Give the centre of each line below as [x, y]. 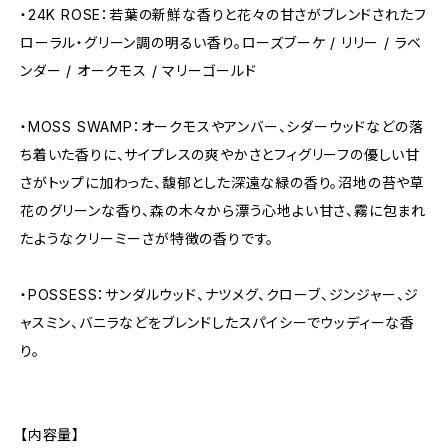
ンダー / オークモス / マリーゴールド [138, 70]
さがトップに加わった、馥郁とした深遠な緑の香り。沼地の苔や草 [222, 182]
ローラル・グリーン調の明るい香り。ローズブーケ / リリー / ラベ [221, 42]
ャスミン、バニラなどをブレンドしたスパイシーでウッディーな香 [217, 322]
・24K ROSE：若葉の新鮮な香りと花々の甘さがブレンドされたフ [223, 14]
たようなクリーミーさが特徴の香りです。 [147, 238]
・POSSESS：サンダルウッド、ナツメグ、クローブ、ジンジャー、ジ [220, 294]
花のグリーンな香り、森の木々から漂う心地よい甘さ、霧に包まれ [223, 210]
